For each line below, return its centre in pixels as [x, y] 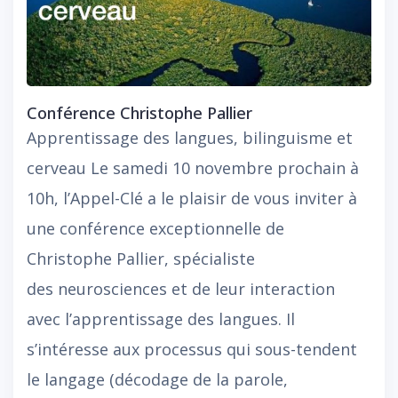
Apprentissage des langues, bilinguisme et [190, 138]
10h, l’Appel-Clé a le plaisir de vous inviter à [192, 199]
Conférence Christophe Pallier [139, 113]
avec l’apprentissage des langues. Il [161, 319]
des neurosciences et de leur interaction [181, 289]
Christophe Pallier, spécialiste [141, 259]
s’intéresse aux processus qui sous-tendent [192, 350]
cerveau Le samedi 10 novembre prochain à [193, 168]
